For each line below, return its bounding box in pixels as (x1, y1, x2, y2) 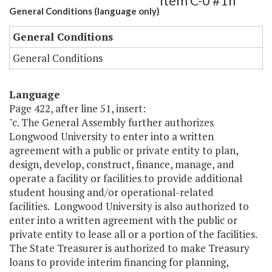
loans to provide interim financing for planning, (9, 255, 228, 270)
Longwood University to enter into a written (9, 129, 214, 144)
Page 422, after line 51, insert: (9, 101, 146, 116)
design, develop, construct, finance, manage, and (9, 157, 234, 172)
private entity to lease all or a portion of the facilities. (9, 227, 257, 242)
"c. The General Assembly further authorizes (9, 115, 214, 130)
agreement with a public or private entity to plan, (9, 143, 238, 158)
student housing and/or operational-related (9, 185, 214, 200)
